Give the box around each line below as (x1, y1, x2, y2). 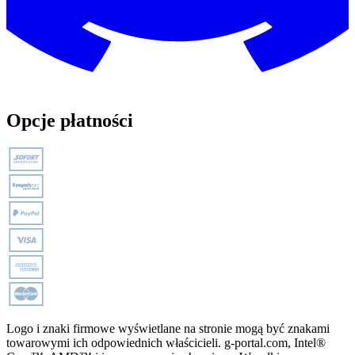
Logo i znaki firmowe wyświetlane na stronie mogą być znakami (6, 321, 330, 335)
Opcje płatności (6, 109, 133, 131)
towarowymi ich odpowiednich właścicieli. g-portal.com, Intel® (6, 335, 326, 349)
